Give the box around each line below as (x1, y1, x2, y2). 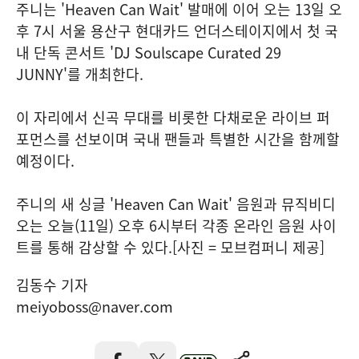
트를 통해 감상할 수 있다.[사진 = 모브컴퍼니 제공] (16, 236, 325, 258)
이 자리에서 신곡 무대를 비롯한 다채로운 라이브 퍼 (16, 107, 330, 128)
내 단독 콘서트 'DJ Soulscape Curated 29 (16, 42, 281, 63)
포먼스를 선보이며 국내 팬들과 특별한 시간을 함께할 (16, 128, 340, 150)
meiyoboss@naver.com (16, 296, 173, 317)
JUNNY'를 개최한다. (16, 63, 143, 85)
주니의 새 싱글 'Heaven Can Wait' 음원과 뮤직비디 (16, 193, 336, 215)
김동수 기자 (16, 274, 88, 296)
